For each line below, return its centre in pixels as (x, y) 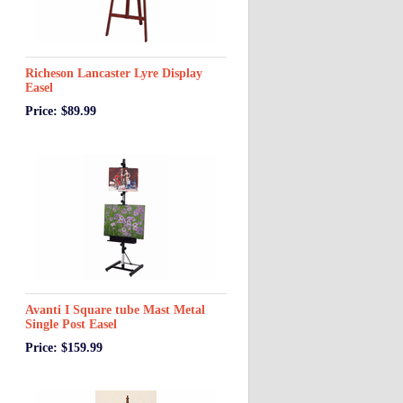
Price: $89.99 (61, 111)
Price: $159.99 (64, 348)
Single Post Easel (71, 324)
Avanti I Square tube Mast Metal (115, 310)
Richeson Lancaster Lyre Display (114, 73)
